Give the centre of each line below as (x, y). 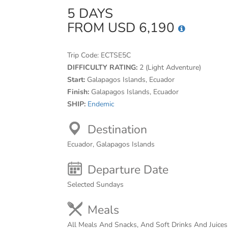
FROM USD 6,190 (123, 28)
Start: (77, 80)
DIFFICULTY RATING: (103, 67)
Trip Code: (84, 55)
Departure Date (128, 170)
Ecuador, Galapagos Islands (111, 144)
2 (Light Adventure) (170, 67)
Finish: (79, 92)
